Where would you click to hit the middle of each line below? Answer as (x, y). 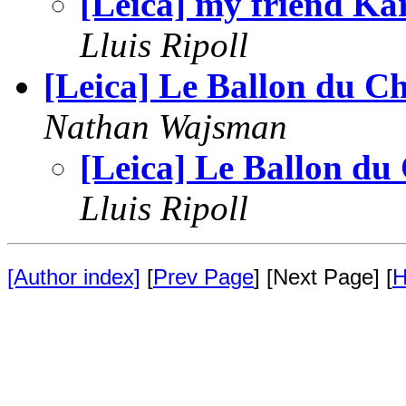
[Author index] (74, 277)
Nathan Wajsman (165, 126)
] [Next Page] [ (323, 277)
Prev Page (203, 277)
